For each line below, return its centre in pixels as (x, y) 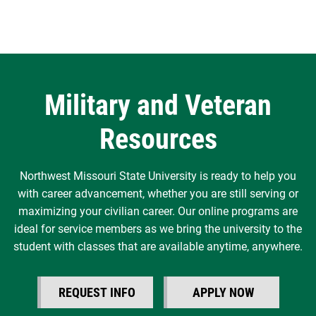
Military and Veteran (158, 106)
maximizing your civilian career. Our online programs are (158, 212)
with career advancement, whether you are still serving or (158, 194)
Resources (158, 140)
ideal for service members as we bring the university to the (158, 229)
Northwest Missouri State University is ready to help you (158, 176)
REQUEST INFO (97, 292)
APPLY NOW (223, 292)
